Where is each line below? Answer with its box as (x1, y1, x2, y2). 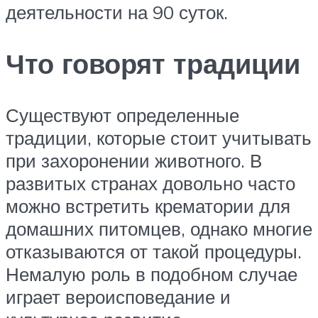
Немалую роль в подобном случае (6, 262, 297, 285)
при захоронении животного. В (6, 148, 262, 172)
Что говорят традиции (6, 45, 300, 81)
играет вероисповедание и (6, 285, 231, 308)
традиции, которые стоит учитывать (6, 126, 312, 149)
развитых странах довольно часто (6, 171, 295, 194)
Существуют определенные (6, 103, 239, 126)
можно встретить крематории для (6, 194, 290, 217)
